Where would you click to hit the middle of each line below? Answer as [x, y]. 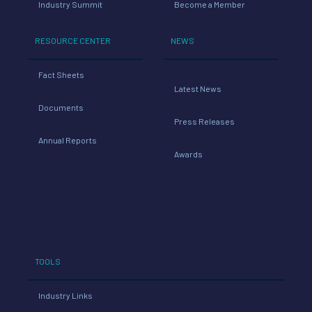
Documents [61, 107]
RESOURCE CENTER [73, 40]
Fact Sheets [61, 74]
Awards [189, 154]
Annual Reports [68, 140]
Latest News [198, 88]
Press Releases [205, 121]
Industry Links [65, 295]
